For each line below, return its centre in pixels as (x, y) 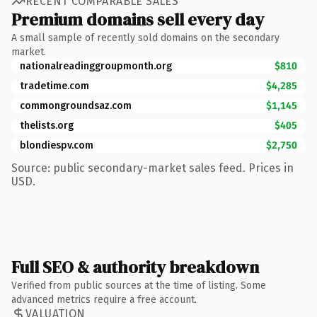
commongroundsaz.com (76, 105)
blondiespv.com (57, 145)
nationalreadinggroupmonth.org (96, 66)
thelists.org (47, 125)
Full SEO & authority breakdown (135, 267)
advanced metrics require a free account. (104, 299)
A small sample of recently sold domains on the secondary (145, 38)
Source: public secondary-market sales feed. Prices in (152, 168)
